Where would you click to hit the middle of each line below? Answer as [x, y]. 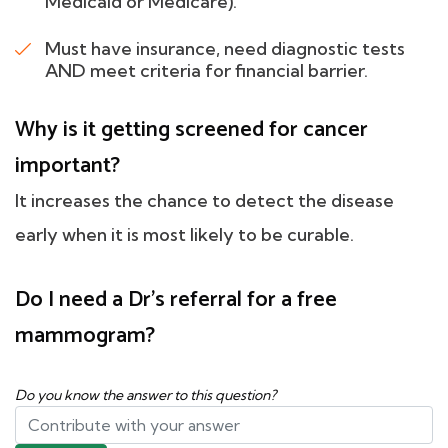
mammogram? [85, 336]
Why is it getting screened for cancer [191, 130]
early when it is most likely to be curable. [184, 235]
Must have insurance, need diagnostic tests [225, 49]
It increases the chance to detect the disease [204, 201]
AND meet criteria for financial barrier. [206, 71]
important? [67, 166]
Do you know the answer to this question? [145, 395]
